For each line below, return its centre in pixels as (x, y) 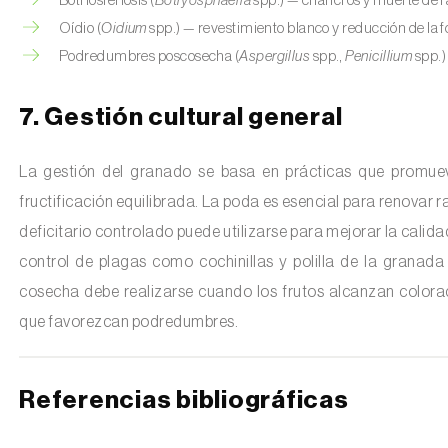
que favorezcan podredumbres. (128, 321)
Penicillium (379, 56)
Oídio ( (80, 28)
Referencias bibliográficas (184, 400)
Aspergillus (276, 56)
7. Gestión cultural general (181, 117)
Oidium (124, 28)
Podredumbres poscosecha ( (149, 56)
